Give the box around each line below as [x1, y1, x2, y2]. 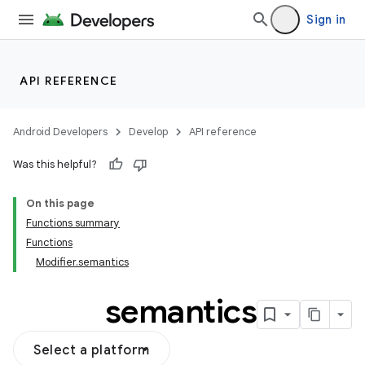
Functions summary [26, 216, 120, 230]
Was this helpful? [13, 157, 97, 171]
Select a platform [33, 342, 150, 358]
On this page [26, 196, 95, 210]
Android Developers [13, 125, 108, 139]
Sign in [306, 12, 345, 27]
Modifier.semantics [36, 255, 129, 269]
